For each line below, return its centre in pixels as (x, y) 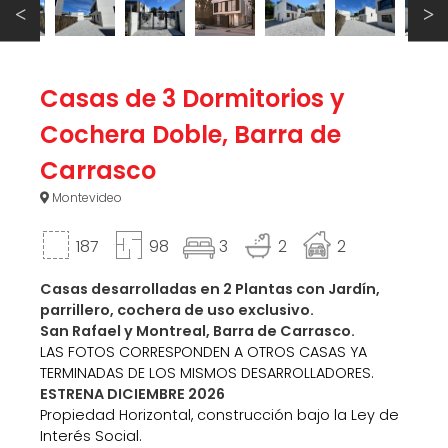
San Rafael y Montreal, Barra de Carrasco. (197, 331)
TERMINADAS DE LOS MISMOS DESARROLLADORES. (207, 373)
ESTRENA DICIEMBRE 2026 (132, 394)
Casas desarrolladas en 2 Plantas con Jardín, (210, 289)
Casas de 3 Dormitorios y (192, 99)
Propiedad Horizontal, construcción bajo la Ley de (219, 415)
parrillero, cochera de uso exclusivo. (177, 310)
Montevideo (85, 198)
